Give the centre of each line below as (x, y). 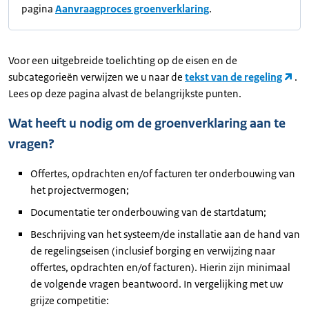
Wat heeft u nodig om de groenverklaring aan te (147, 123)
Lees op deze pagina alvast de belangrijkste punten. (125, 93)
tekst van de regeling (233, 77)
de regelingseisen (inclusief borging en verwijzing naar (153, 250)
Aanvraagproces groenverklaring (132, 8)
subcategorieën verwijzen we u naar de (97, 77)
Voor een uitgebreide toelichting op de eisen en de (123, 60)
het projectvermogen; (80, 190)
